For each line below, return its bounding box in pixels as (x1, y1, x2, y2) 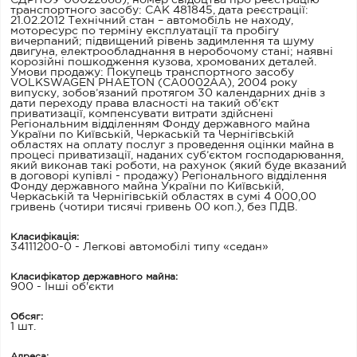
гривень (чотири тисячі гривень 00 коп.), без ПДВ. (10, 202, 297, 212)
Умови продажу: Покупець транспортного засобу (10, 68, 294, 77)
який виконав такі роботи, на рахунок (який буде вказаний (10, 161, 347, 171)
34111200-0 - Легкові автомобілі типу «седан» (10, 242, 269, 252)
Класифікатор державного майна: (10, 273, 178, 281)
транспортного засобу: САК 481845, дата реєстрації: (10, 6, 308, 15)
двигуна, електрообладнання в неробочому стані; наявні (10, 47, 333, 57)
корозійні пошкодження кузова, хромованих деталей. (10, 57, 316, 67)
